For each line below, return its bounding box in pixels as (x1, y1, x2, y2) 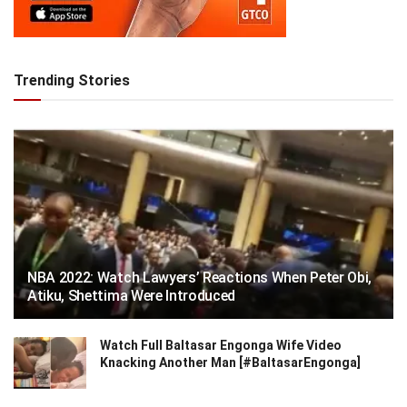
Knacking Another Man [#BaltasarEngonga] (100, 355, 361, 370)
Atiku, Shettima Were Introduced (27, 287, 236, 304)
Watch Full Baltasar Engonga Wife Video (100, 338, 342, 352)
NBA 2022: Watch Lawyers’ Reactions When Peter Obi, (27, 269, 372, 286)
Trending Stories (14, 72, 130, 89)
